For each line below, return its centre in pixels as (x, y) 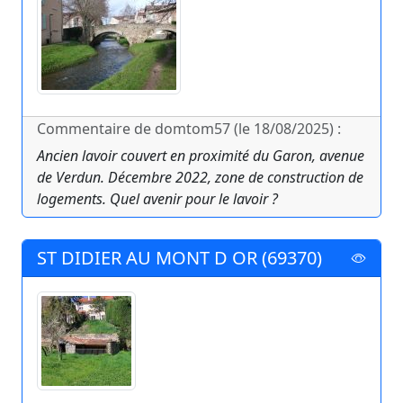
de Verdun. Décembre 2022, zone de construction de (200, 178)
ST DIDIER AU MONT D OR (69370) (179, 258)
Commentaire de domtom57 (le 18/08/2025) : (189, 129)
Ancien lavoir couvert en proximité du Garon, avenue (201, 156)
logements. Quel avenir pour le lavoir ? (157, 199)
